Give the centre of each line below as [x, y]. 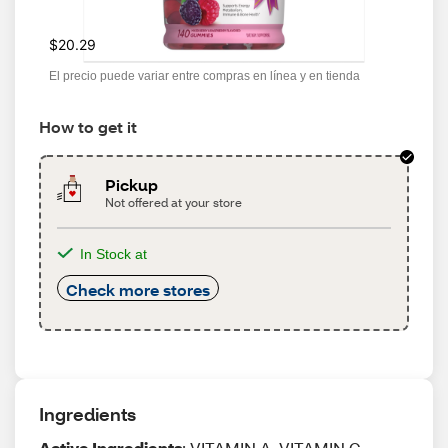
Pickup [132, 184]
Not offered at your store [174, 202]
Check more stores [138, 289]
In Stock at [113, 254]
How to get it [88, 126]
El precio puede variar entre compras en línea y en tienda [204, 76]
